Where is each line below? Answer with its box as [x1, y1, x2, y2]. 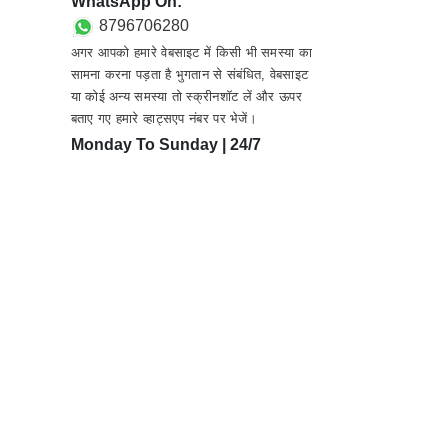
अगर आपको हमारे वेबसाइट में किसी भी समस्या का [70, 44, 312, 60]
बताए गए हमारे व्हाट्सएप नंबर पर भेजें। [70, 110, 258, 126]
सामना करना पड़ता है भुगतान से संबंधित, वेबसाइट [70, 66, 309, 82]
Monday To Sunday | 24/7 [70, 136, 261, 154]
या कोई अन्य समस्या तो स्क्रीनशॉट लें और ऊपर [70, 88, 302, 104]
